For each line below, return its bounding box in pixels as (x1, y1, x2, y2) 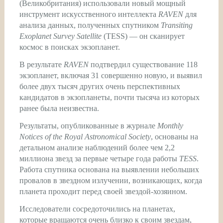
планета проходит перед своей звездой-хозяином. (19, 187, 187, 196)
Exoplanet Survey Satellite (19, 32, 102, 41)
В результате (19, 60, 64, 69)
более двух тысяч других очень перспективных (19, 82, 180, 91)
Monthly (157, 121, 183, 130)
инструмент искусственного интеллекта (19, 10, 158, 19)
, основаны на (150, 132, 198, 141)
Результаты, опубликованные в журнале (19, 121, 157, 130)
